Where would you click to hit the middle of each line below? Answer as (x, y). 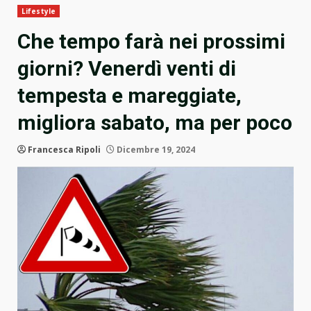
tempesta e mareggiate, (129, 96)
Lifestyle (39, 11)
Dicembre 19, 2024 (155, 150)
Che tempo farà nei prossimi (151, 42)
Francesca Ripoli (64, 150)
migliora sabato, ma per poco (155, 123)
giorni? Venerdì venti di (127, 69)
